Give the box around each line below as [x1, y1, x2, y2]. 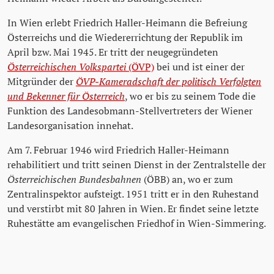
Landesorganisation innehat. [7, 119, 133, 133]
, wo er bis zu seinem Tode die [125, 89, 256, 103]
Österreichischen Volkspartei [7, 60, 126, 74]
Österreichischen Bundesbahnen [7, 172, 141, 187]
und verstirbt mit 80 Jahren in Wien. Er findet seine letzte [7, 202, 259, 216]
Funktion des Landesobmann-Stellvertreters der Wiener [7, 104, 253, 118]
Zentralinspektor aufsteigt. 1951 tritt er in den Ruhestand [7, 187, 259, 201]
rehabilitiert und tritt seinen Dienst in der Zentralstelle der [7, 158, 266, 172]
